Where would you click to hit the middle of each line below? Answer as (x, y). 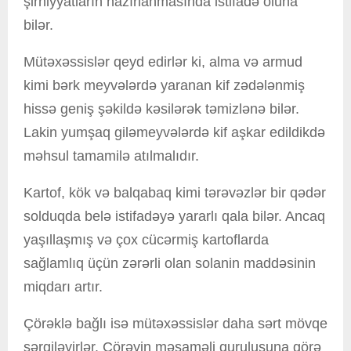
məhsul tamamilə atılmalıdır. (111, 156)
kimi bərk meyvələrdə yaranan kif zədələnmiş (164, 86)
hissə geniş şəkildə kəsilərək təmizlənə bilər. (161, 109)
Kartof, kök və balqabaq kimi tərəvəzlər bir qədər (175, 193)
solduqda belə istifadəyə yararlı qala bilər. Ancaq (174, 217)
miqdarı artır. (63, 287)
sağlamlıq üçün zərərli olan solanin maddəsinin (170, 264)
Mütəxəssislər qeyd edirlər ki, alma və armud (163, 62)
